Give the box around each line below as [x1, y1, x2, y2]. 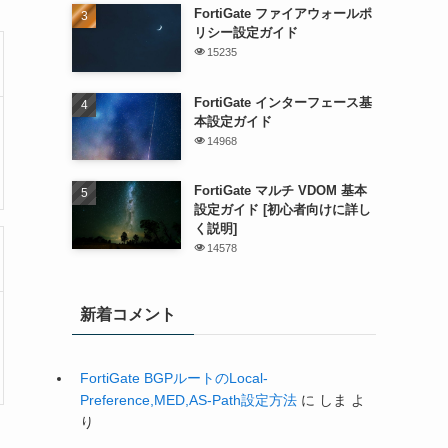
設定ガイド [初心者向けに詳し [193, 202, 371, 218]
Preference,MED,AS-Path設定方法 [80, 392, 297, 409]
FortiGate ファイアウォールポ [193, 6, 372, 22]
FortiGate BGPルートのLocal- [80, 370, 268, 387]
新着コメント [80, 306, 176, 324]
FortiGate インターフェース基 [193, 94, 372, 110]
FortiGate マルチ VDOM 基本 [193, 183, 367, 199]
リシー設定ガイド [193, 25, 298, 41]
